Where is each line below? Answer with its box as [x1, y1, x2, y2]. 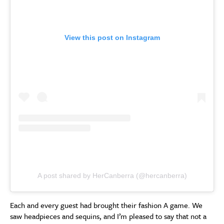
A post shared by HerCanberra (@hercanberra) [37, 171, 187, 180]
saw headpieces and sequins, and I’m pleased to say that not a [10, 210, 206, 222]
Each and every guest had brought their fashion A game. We [10, 199, 202, 211]
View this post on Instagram [64, 33, 160, 42]
